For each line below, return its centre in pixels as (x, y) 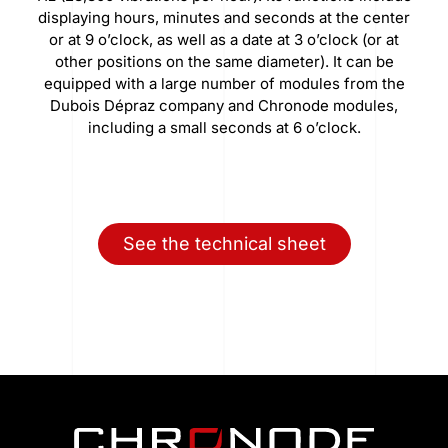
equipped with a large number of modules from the (224, 84)
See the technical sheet (224, 244)
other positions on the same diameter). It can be (224, 62)
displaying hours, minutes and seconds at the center (224, 18)
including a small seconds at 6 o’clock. (224, 128)
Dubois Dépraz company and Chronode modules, (224, 106)
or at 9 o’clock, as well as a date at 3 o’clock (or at (224, 40)
